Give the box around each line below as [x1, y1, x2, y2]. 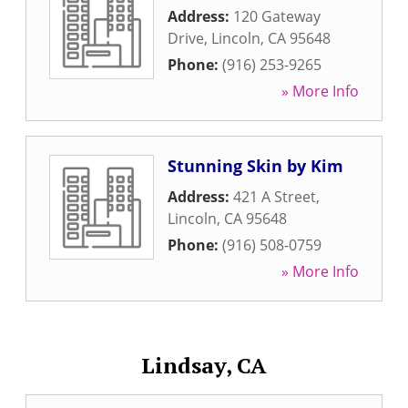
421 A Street [233, 187, 316, 207]
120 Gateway [233, 6, 321, 26]
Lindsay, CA [141, 351, 267, 380]
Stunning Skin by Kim [168, 155, 343, 177]
